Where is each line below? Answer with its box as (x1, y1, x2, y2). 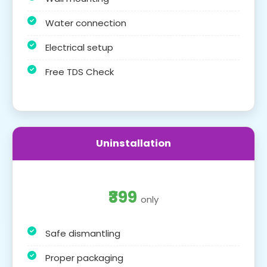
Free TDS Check (45, 65, 114, 78)
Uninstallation (96, 136, 171, 150)
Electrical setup (45, 41, 113, 54)
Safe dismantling (45, 226, 120, 240)
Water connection (45, 16, 126, 29)
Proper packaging (45, 251, 123, 264)
